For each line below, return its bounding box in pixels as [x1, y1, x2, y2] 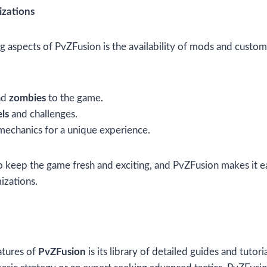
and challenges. [9, 109, 77, 120]
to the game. [46, 93, 103, 104]
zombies [9, 93, 46, 104]
